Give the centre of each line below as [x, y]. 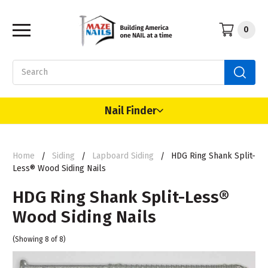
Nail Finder [131, 110]
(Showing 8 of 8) [39, 239]
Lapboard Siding [123, 156]
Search [26, 66]
